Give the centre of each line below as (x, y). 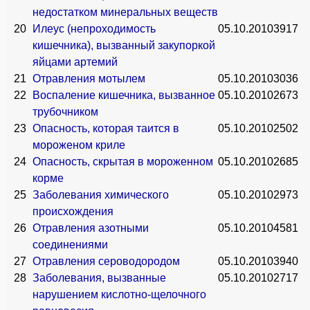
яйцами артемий (75, 62)
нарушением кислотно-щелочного (119, 294)
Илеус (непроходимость (94, 29)
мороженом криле (79, 145)
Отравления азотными (91, 228)
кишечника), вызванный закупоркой (124, 45)
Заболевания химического (101, 195)
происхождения (73, 211)
